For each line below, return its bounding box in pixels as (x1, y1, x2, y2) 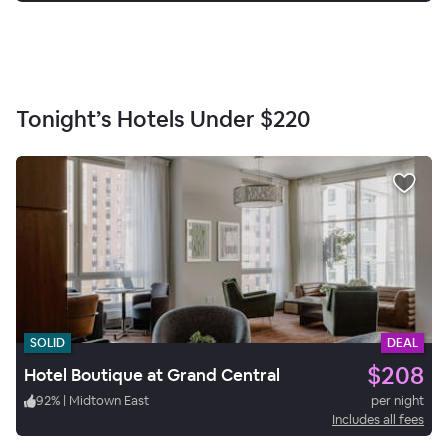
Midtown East (69, 391, 149, 409)
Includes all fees (332, 410, 424, 428)
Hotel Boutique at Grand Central (24, 364, 280, 387)
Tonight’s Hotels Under (16, 104, 255, 133)
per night (371, 391, 424, 409)
